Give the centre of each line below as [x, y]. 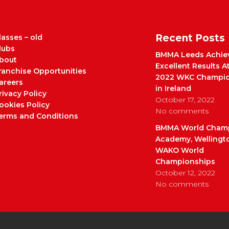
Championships [185, 162]
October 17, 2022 [185, 100]
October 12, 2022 [185, 173]
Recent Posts [190, 38]
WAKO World [180, 150]
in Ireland [173, 88]
